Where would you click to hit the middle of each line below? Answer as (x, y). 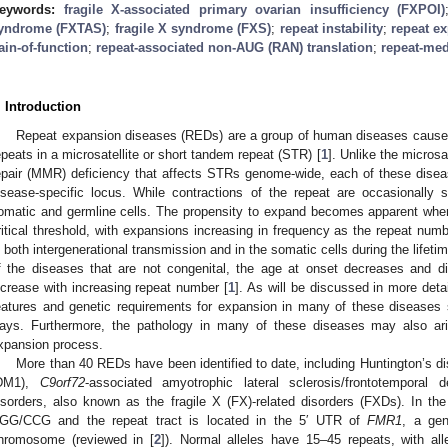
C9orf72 (62, 382)
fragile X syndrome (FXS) (193, 28)
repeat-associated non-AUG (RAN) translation (234, 47)
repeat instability (331, 28)
